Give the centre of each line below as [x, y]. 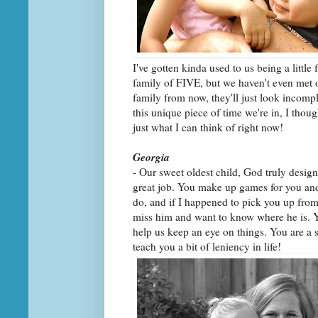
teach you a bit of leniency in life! [207, 246]
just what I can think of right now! [208, 127]
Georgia [151, 157]
